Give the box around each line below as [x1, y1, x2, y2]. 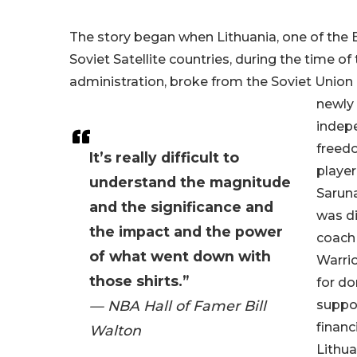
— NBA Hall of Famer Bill [89, 297, 266, 315]
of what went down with [89, 248, 271, 265]
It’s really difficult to [89, 149, 239, 167]
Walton [89, 322, 141, 339]
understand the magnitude [89, 174, 291, 191]
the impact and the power [89, 223, 283, 241]
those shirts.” [89, 273, 189, 290]
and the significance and [89, 198, 273, 216]
